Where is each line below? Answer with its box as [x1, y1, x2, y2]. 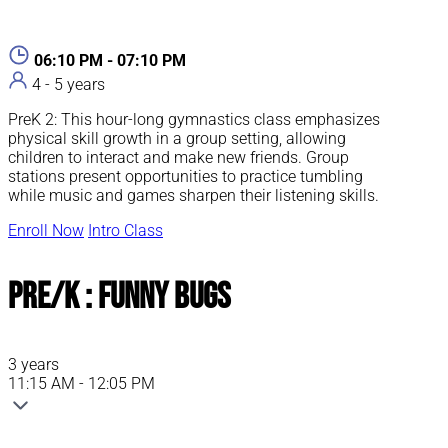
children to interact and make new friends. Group [8, 148, 349, 168]
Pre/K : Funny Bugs [8, 276, 230, 320]
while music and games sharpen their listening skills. [8, 186, 379, 206]
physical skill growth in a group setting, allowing [8, 129, 346, 149]
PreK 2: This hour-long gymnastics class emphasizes [8, 110, 380, 130]
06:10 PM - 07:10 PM [34, 51, 186, 71]
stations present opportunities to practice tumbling [8, 167, 363, 187]
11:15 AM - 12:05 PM [8, 374, 155, 394]
